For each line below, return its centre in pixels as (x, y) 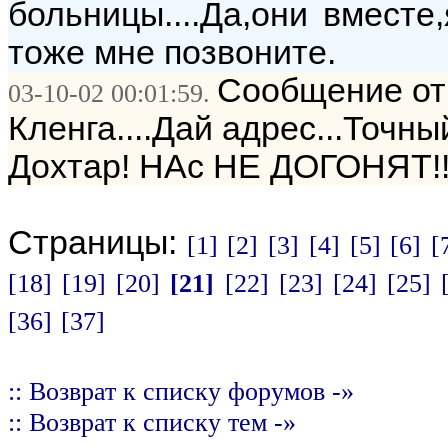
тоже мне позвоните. (172, 52)
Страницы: (97, 242)
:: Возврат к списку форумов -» (181, 391)
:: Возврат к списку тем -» (152, 422)
